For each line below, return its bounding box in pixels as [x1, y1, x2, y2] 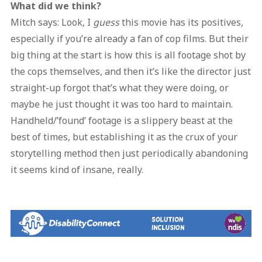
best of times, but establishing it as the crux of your [10, 130, 237, 144]
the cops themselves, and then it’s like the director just [10, 65, 251, 78]
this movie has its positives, [119, 16, 243, 29]
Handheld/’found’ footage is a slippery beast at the [10, 114, 233, 127]
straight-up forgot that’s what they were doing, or [10, 81, 229, 95]
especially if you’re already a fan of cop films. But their [10, 32, 249, 46]
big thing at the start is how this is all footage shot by [10, 49, 246, 62]
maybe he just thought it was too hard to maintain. [10, 98, 233, 111]
